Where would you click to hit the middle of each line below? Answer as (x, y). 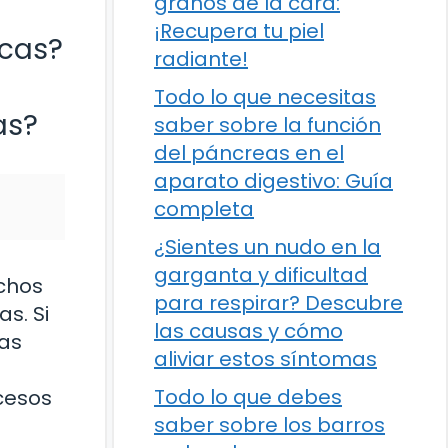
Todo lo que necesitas (265, 96)
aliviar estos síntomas (265, 358)
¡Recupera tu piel (239, 30)
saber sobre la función (267, 124)
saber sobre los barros (269, 424)
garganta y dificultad (261, 274)
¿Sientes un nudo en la (267, 246)
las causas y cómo (248, 330)
